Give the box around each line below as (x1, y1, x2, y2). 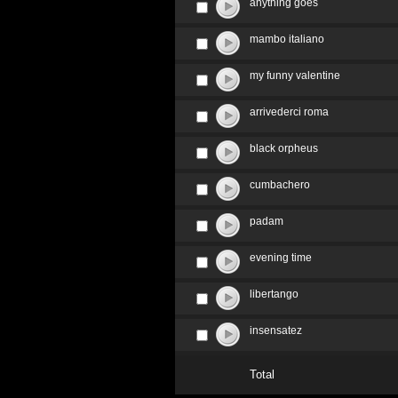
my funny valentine (250, 69, 340, 82)
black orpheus (250, 142, 318, 155)
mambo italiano (250, 33, 324, 45)
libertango (250, 288, 298, 300)
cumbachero (250, 179, 310, 191)
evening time (250, 251, 312, 264)
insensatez (250, 324, 302, 337)
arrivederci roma (250, 106, 329, 118)
